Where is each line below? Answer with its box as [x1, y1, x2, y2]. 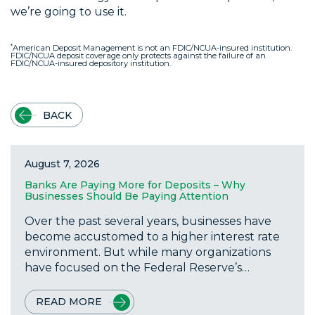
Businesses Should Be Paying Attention [25, 190, 229, 203]
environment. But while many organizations [25, 245, 271, 259]
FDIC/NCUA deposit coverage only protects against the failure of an [11, 51, 266, 61]
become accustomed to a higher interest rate [25, 230, 280, 244]
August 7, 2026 [25, 157, 100, 171]
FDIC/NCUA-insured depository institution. [11, 58, 171, 69]
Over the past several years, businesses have [25, 214, 271, 229]
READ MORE [36, 295, 102, 309]
